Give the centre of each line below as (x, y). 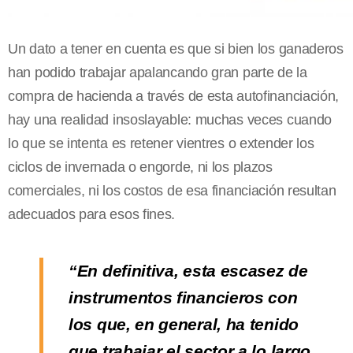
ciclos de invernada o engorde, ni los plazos (140, 167)
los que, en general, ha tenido (184, 325)
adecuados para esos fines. (93, 215)
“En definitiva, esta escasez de (188, 271)
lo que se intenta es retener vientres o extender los (161, 144)
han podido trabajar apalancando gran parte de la (158, 73)
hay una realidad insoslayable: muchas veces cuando (170, 120)
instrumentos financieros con (183, 298)
